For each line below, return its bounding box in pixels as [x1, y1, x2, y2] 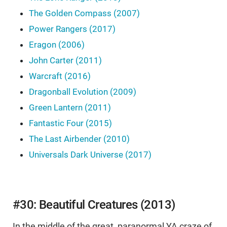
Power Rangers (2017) [29, 24, 116, 34]
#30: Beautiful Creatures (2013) [13, 198, 175, 212]
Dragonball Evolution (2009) [29, 87, 136, 97]
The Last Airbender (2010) [29, 134, 130, 144]
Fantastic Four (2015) [29, 118, 112, 129]
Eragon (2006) [29, 40, 85, 50]
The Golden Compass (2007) [29, 8, 140, 19]
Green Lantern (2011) [29, 102, 111, 113]
